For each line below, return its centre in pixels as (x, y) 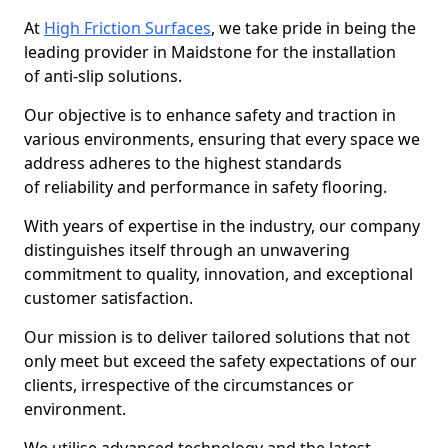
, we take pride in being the (313, 28)
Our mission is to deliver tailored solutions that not (217, 337)
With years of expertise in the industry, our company (222, 226)
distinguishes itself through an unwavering (187, 250)
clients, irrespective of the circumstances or (189, 385)
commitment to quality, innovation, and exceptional (218, 274)
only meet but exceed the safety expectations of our (220, 361)
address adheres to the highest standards (183, 163)
